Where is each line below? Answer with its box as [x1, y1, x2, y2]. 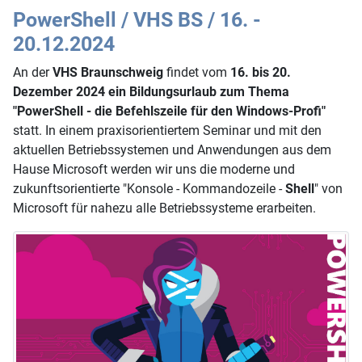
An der [13, 64, 53, 80]
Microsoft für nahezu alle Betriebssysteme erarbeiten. [13, 200, 316, 216]
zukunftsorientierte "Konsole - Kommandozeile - [13, 180, 285, 196]
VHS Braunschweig [53, 64, 163, 80]
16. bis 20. [227, 64, 291, 80]
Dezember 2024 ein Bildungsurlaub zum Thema [13, 83, 289, 99]
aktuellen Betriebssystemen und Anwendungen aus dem [13, 141, 331, 158]
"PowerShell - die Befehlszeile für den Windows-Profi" [13, 103, 326, 119]
